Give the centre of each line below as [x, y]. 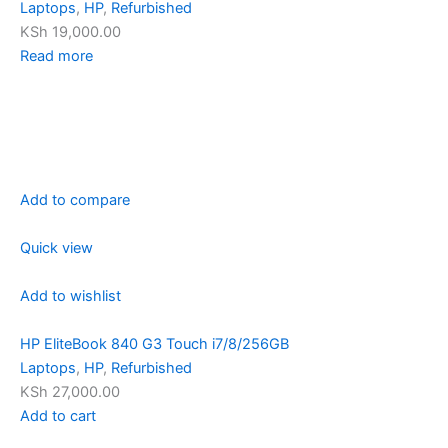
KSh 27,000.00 [70, 391]
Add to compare [75, 200]
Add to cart [58, 415]
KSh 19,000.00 [70, 32]
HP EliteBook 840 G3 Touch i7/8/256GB [154, 343]
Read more [56, 56]
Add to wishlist [70, 296]
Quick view [56, 248]
